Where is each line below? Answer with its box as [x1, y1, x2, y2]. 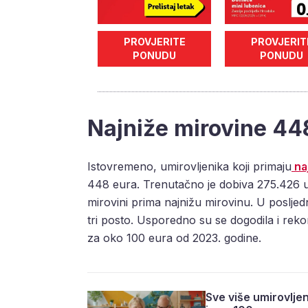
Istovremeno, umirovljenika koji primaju [87, 159, 291, 174]
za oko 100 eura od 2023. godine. [87, 231, 261, 245]
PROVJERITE [123, 36, 186, 48]
